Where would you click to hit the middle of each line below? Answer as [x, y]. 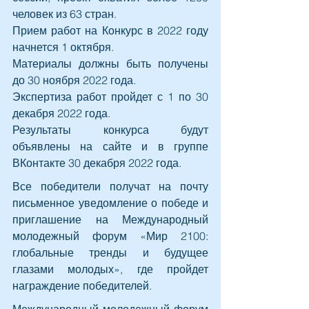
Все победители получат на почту [110, 186]
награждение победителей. [82, 285]
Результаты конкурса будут [110, 129]
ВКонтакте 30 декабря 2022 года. [97, 162]
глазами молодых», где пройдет [110, 269]
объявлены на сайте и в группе [110, 146]
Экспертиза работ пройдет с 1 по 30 [110, 96]
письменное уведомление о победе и [110, 202]
